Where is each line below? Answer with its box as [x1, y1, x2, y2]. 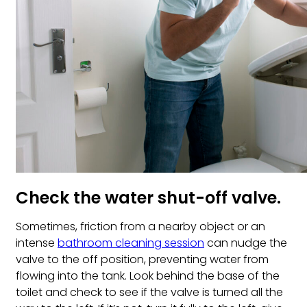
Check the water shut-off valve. [16, 186, 281, 210]
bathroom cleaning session [58, 235, 204, 251]
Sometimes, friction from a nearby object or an [16, 219, 265, 235]
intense [16, 235, 58, 251]
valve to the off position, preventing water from [16, 251, 269, 268]
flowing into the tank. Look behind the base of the [16, 268, 280, 284]
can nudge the [204, 235, 287, 251]
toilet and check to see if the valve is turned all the [16, 284, 283, 301]
